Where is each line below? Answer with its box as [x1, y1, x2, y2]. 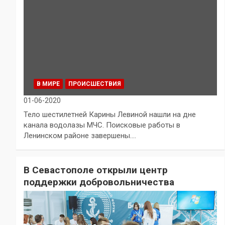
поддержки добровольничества [24, 176, 174, 188]
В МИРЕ [37, 80, 60, 87]
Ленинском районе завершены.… [24, 131, 136, 140]
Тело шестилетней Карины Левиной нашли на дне [24, 110, 196, 119]
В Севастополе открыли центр [24, 164, 168, 176]
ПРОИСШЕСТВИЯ [68, 80, 121, 87]
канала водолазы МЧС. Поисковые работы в [24, 121, 180, 130]
